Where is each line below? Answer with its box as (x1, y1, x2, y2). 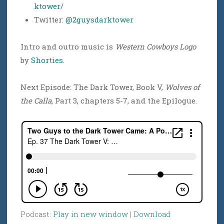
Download (133, 209, 170, 219)
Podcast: (20, 209, 53, 219)
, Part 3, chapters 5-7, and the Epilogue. (51, 95, 197, 106)
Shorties (31, 55, 63, 65)
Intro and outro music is (20, 41, 115, 52)
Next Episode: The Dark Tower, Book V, (20, 82, 165, 92)
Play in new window (53, 209, 128, 219)
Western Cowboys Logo (115, 41, 196, 52)
